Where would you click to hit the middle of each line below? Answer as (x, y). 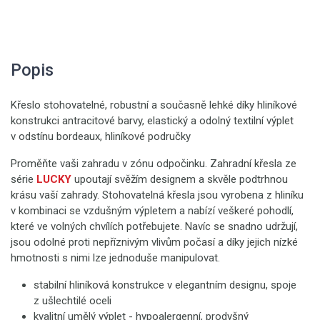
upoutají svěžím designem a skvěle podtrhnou (180, 179)
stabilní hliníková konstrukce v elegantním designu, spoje (165, 285)
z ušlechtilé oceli (72, 301)
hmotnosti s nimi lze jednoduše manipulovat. (115, 258)
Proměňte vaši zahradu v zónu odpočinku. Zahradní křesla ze (154, 164)
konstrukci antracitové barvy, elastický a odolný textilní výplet (152, 121)
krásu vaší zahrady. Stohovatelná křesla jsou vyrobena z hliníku (157, 195)
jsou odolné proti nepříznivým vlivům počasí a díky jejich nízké (154, 242)
